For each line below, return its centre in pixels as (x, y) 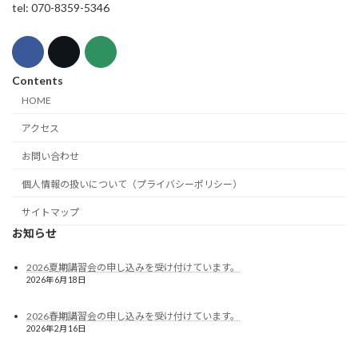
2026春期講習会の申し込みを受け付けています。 (133, 316)
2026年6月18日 (56, 279)
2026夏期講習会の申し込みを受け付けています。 (133, 267)
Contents (38, 81)
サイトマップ (50, 212)
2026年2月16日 (56, 328)
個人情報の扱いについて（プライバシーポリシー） (132, 184)
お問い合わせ (50, 157)
